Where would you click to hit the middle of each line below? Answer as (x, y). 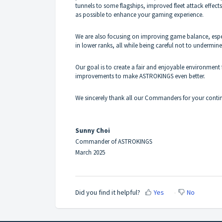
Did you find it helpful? (108, 193)
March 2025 (90, 152)
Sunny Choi (93, 130)
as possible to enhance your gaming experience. (139, 14)
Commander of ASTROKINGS (114, 141)
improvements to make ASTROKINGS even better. (140, 76)
